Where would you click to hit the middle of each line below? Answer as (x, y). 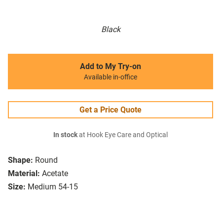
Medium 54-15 (53, 187)
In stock (65, 135)
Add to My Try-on (110, 67)
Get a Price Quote (110, 110)
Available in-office (110, 77)
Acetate (55, 174)
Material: (24, 174)
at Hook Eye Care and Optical (123, 135)
